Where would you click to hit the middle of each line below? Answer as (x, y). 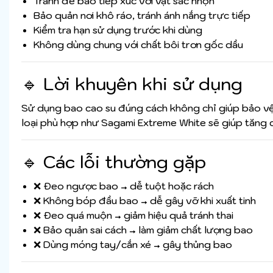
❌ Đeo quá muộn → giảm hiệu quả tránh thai (133, 215)
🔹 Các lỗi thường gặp (114, 162)
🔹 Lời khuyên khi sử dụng (132, 84)
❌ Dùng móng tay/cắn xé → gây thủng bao (133, 245)
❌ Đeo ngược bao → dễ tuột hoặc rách (124, 186)
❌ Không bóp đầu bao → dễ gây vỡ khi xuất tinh (145, 201)
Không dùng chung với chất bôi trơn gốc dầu (138, 45)
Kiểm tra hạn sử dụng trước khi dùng (118, 30)
